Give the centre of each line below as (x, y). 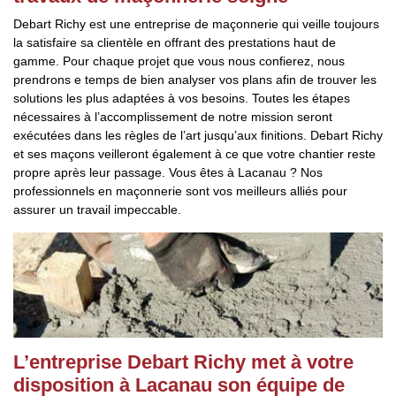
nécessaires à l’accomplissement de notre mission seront (173, 117)
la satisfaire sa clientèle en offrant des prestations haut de (175, 42)
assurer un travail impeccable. (97, 209)
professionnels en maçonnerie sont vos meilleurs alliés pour (180, 191)
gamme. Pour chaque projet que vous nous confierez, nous (179, 61)
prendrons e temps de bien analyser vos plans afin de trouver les (195, 80)
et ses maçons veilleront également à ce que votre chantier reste (194, 154)
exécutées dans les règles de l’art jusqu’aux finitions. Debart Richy (198, 135)
